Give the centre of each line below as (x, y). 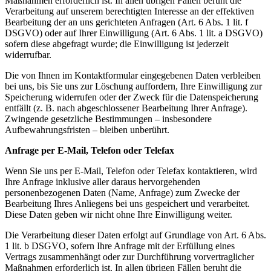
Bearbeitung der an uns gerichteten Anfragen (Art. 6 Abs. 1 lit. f (126, 22)
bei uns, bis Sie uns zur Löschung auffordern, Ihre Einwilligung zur (133, 86)
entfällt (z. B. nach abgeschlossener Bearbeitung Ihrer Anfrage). (126, 108)
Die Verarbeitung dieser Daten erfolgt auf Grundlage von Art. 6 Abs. (135, 235)
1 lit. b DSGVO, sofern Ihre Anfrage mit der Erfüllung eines (120, 246)
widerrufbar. (28, 55)
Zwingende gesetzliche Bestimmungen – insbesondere (108, 119)
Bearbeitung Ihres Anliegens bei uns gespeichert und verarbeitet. (127, 204)
